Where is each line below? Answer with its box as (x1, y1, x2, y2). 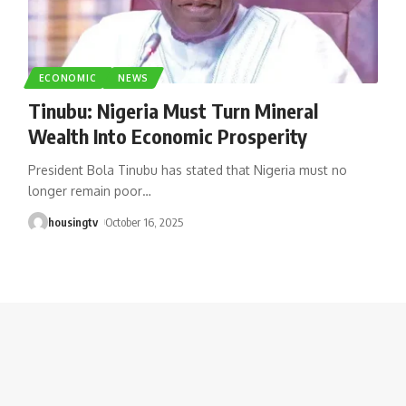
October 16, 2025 (105, 214, 184, 229)
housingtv (47, 214, 98, 229)
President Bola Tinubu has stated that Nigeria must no (27, 161, 347, 178)
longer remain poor (27, 182, 142, 198)
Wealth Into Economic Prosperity (27, 122, 307, 149)
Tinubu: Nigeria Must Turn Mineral (27, 97, 318, 123)
